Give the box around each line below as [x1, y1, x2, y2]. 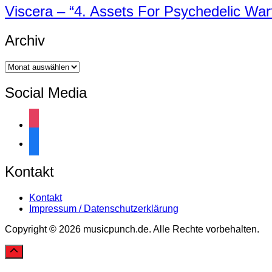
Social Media [5, 84, 87, 101]
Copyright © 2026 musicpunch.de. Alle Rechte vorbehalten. [5, 224, 259, 235]
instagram [29, 113, 71, 124]
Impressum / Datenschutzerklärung [29, 203, 178, 214]
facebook [29, 132, 68, 143]
